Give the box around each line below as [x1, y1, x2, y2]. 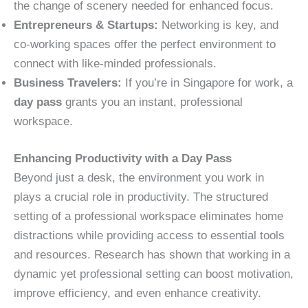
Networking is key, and [158, 19, 278, 32]
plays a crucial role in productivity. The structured [14, 190, 268, 203]
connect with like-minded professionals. [14, 57, 217, 71]
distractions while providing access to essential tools [14, 228, 285, 242]
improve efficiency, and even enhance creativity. [14, 286, 261, 300]
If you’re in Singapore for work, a [122, 76, 293, 90]
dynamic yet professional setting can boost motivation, [14, 267, 294, 280]
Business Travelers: [14, 76, 122, 90]
